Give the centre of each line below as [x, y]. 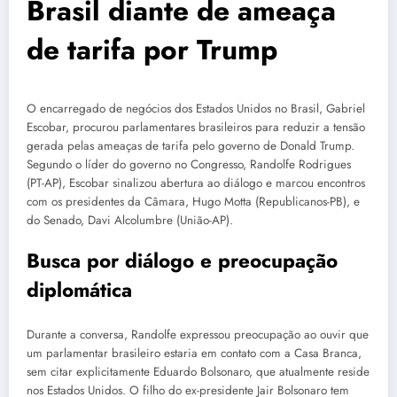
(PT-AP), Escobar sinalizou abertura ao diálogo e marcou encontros [196, 183]
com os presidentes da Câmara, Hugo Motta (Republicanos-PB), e [193, 201]
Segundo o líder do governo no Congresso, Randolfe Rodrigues [189, 164]
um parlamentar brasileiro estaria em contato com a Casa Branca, [194, 353]
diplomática [79, 290]
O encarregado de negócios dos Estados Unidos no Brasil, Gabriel [196, 108]
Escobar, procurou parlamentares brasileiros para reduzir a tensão [196, 127]
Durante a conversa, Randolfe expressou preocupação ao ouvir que [198, 334]
